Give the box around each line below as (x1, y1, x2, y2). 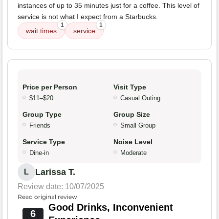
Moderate (120, 149, 147, 157)
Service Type (22, 138, 65, 146)
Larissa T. (35, 167, 75, 177)
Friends (29, 122, 50, 130)
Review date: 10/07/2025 (18, 182, 104, 191)
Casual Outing (120, 94, 160, 102)
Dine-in (29, 149, 49, 157)
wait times (26, 27, 57, 35)
